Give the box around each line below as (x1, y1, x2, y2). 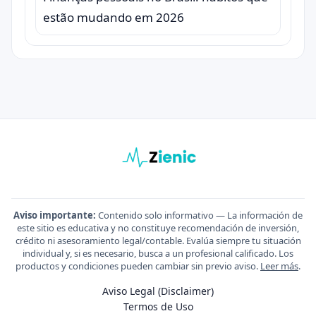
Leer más (260, 260, 298, 272)
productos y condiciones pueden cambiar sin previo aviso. (16, 260, 260, 272)
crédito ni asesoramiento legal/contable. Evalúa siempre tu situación (15, 234, 301, 247)
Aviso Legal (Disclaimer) (102, 284, 214, 298)
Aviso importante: (13, 209, 96, 221)
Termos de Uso (123, 300, 193, 313)
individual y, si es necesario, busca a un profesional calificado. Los (23, 247, 293, 260)
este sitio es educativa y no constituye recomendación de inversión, (17, 221, 299, 234)
